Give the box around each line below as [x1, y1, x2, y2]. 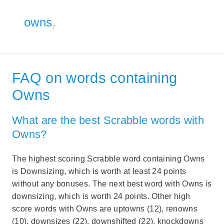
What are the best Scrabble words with [12, 114, 204, 127]
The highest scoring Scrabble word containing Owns [12, 154, 205, 163]
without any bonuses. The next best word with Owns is [12, 179, 212, 188]
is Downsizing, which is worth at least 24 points [12, 166, 186, 175]
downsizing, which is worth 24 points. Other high [12, 191, 190, 200]
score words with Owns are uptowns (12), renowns [12, 204, 198, 213]
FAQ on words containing [12, 69, 177, 86]
